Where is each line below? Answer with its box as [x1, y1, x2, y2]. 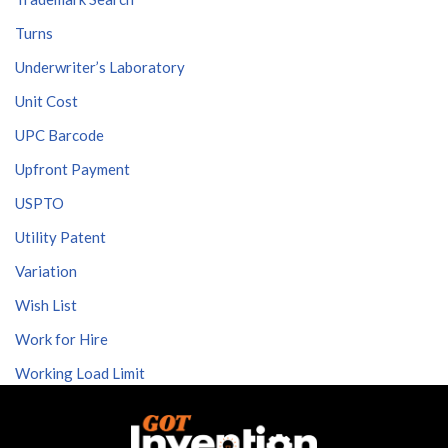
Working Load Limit [15, 364, 145, 382]
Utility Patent [15, 228, 106, 246]
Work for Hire [15, 330, 108, 348]
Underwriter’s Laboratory [15, 58, 185, 76]
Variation [15, 262, 77, 280]
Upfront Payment [15, 160, 130, 178]
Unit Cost [15, 92, 78, 110]
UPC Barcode [15, 126, 104, 144]
